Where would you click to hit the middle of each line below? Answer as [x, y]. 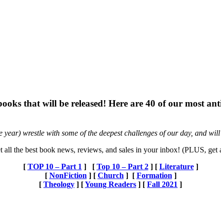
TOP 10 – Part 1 [55, 167]
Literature [176, 167]
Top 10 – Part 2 [122, 167]
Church [110, 176]
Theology [59, 184]
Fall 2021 [162, 184]
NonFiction [68, 176]
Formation [154, 176]
